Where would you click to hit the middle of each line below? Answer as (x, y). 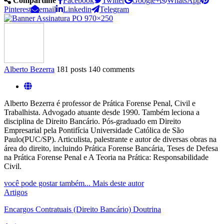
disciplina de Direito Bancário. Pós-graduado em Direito (92, 121)
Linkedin (77, 9)
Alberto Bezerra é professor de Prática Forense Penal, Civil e (100, 103)
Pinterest (17, 9)
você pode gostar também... (47, 183)
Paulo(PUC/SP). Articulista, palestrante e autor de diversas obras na (110, 139)
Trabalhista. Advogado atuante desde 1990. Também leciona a (102, 112)
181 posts (71, 69)
